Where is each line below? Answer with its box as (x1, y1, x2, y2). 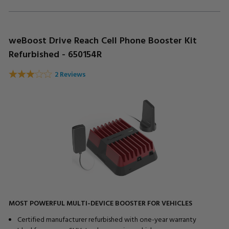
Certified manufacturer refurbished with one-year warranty (17, 213, 196, 224)
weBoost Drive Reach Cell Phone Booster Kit (9, 33, 197, 47)
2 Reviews (55, 68, 86, 80)
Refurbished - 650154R (9, 47, 102, 61)
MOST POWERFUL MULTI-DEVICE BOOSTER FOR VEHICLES (9, 197, 192, 208)
